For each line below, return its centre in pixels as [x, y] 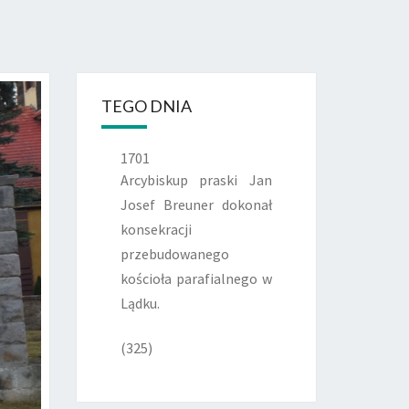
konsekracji [156, 229]
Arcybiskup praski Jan [196, 180]
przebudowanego [174, 254]
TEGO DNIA [146, 106]
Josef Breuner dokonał [196, 204]
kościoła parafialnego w [196, 278]
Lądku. [140, 303]
